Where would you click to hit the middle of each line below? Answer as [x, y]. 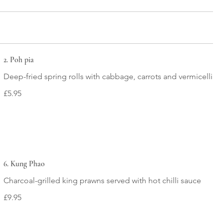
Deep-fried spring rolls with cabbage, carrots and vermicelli [108, 76]
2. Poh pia [18, 60]
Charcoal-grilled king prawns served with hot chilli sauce [102, 180]
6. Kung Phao [24, 164]
